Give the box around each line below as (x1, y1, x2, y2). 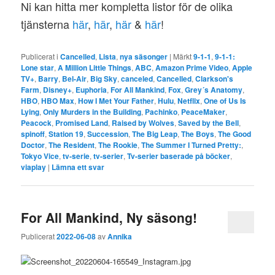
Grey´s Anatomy (185, 83, 243, 95)
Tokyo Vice (21, 150, 60, 161)
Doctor (21, 139, 45, 150)
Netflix (177, 95, 201, 106)
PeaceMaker (181, 106, 226, 117)
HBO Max (41, 95, 75, 106)
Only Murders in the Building (43, 106, 142, 117)
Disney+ (43, 83, 72, 95)
